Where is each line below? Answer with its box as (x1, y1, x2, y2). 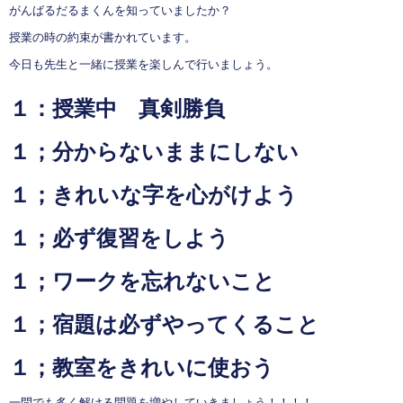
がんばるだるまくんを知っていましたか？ (9, 4, 231, 18)
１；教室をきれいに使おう (9, 355, 274, 381)
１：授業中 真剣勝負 (9, 96, 225, 121)
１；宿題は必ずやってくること (9, 312, 319, 337)
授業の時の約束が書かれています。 (9, 31, 196, 45)
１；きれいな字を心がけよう (9, 183, 298, 208)
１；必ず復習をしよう (9, 226, 229, 251)
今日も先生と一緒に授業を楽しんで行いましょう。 (9, 58, 282, 72)
